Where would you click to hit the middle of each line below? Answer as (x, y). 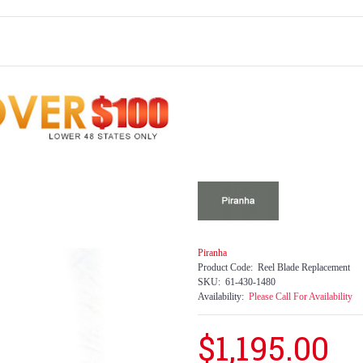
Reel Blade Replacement (304, 267)
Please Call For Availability (301, 297)
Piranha (212, 253)
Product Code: (225, 267)
